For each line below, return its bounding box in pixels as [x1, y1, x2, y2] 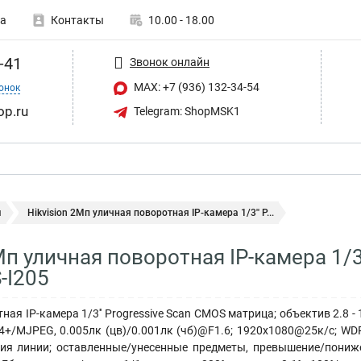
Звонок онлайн [130, 55, 210, 68]
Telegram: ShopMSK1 [131, 104, 240, 118]
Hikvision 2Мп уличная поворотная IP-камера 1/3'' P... [27, 207, 274, 218]
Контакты [51, 14, 104, 27]
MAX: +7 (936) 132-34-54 [131, 81, 259, 93]
